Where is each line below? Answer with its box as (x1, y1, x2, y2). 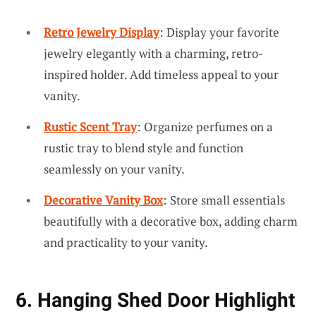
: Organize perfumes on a (137, 119, 273, 135)
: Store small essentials (163, 191, 285, 208)
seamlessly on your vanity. (44, 161, 185, 178)
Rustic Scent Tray (44, 119, 137, 135)
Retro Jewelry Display (44, 24, 159, 41)
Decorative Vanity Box (44, 191, 163, 208)
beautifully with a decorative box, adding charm (44, 212, 298, 229)
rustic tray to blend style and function (44, 140, 243, 157)
